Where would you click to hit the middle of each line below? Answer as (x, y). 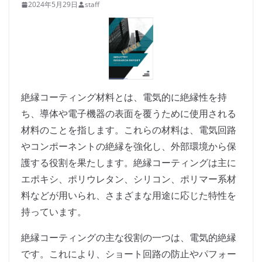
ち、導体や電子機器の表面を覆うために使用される (129, 114)
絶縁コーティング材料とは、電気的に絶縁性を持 (124, 97)
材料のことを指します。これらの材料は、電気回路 (129, 130)
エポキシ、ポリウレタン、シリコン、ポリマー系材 (129, 179)
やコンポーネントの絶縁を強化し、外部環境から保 (129, 146)
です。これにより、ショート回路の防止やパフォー (129, 254)
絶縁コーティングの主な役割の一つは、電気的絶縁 (129, 238)
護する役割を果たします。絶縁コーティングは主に (129, 163)
